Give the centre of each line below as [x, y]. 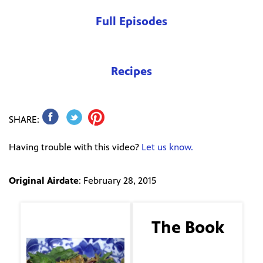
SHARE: [24, 120]
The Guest [75, 216]
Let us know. [167, 147]
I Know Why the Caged [188, 252]
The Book [188, 227]
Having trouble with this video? [75, 147]
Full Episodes [131, 21]
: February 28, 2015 [117, 181]
